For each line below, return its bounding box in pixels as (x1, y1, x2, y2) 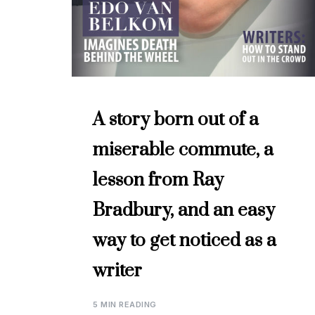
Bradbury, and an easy (93, 198, 275, 222)
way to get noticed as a (93, 229, 276, 252)
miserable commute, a (93, 138, 274, 162)
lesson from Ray (93, 168, 224, 192)
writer (93, 259, 142, 283)
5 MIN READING (93, 299, 157, 309)
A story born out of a (93, 108, 259, 131)
